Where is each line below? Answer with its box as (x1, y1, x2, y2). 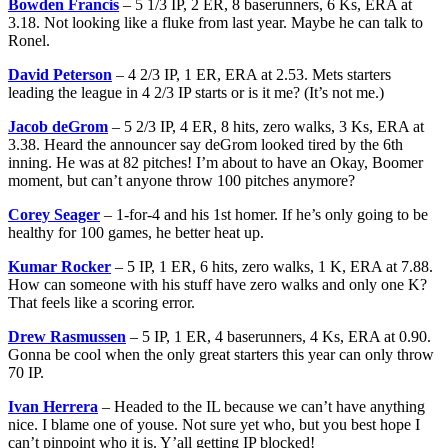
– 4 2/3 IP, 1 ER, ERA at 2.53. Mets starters (112, 65, 391, 83)
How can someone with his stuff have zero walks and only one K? (8, 275, 427, 293)
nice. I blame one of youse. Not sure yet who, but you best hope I (8, 415, 420, 433)
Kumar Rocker (8, 257, 111, 275)
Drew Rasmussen (8, 327, 126, 345)
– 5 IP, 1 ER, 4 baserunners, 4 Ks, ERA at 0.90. (126, 327, 431, 345)
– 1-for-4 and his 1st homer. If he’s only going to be (100, 205, 428, 223)
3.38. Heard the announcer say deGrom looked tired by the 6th (8, 135, 403, 153)
